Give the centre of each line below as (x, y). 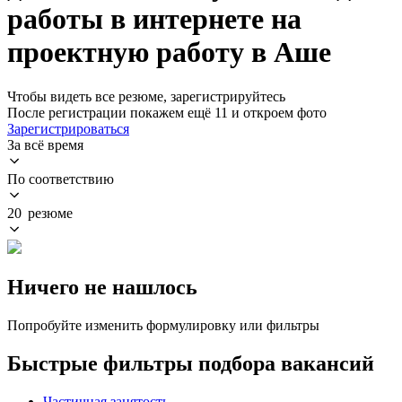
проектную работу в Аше (169, 52)
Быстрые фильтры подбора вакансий (191, 363)
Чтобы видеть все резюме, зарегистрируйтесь (146, 96)
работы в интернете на (154, 19)
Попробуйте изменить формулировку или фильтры (163, 325)
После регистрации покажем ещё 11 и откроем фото (167, 112)
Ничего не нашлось (102, 287)
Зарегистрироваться (68, 128)
